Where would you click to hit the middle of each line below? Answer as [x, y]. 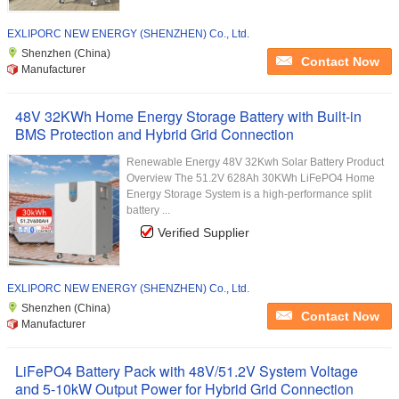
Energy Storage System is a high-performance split [249, 194]
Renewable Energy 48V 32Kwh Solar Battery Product [255, 162]
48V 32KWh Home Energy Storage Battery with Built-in [188, 116]
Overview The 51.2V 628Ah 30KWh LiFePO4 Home [251, 178]
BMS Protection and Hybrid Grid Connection [155, 134]
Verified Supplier [204, 232]
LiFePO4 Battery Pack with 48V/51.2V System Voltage [187, 371]
